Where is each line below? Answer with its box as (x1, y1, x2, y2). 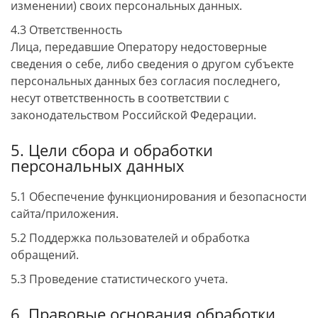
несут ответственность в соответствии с (11, 90, 229, 106)
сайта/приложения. (11, 206, 119, 221)
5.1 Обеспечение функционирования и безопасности (11, 189, 307, 204)
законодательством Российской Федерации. (11, 107, 256, 123)
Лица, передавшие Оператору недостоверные (11, 39, 267, 55)
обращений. (11, 247, 79, 263)
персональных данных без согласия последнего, (11, 73, 280, 89)
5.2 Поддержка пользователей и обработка (11, 230, 250, 246)
